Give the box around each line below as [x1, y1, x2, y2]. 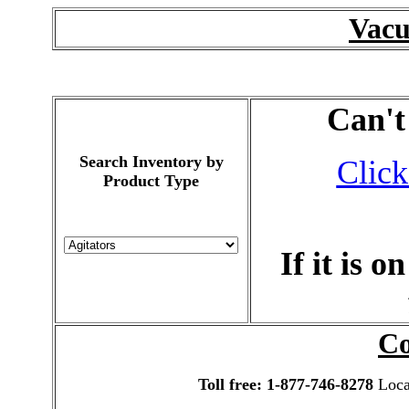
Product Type [103, 172, 199, 190]
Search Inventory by [79, 152, 224, 171]
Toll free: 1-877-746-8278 [197, 375, 373, 393]
